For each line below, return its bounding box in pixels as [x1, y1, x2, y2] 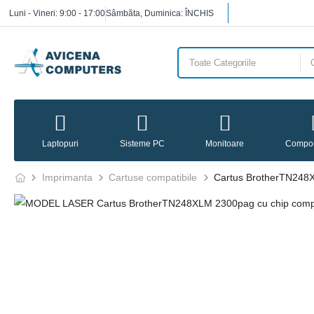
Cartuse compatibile [109, 172, 198, 183]
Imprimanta [41, 172, 93, 183]
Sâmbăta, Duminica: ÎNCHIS [106, 8, 214, 18]
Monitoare [205, 139, 245, 149]
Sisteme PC [119, 139, 165, 149]
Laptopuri [42, 139, 78, 149]
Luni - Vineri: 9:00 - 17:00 [9, 8, 105, 18]
